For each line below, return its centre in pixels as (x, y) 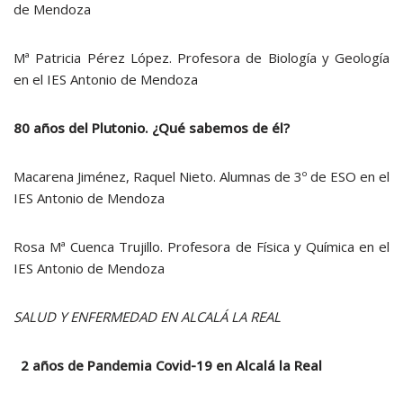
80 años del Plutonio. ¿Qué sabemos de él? (152, 128)
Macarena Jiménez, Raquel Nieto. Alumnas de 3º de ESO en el (201, 176)
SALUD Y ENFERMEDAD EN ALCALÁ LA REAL (147, 317)
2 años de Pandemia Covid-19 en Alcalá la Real (171, 365)
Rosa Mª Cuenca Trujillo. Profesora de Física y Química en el (201, 246)
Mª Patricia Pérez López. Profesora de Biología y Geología (201, 58)
